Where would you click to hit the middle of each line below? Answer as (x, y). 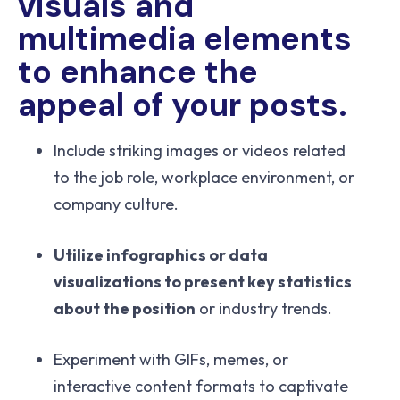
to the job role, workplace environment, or (204, 178)
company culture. (116, 204)
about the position (125, 309)
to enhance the (138, 72)
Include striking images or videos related (200, 151)
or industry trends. (264, 309)
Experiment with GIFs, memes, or (171, 360)
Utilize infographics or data (161, 255)
